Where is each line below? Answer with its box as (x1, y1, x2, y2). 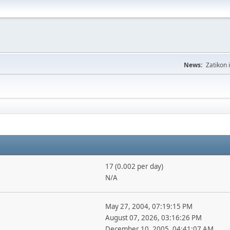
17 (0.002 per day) (105, 162, 163, 171)
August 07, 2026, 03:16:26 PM (105, 213, 202, 222)
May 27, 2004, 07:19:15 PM (105, 202, 193, 211)
